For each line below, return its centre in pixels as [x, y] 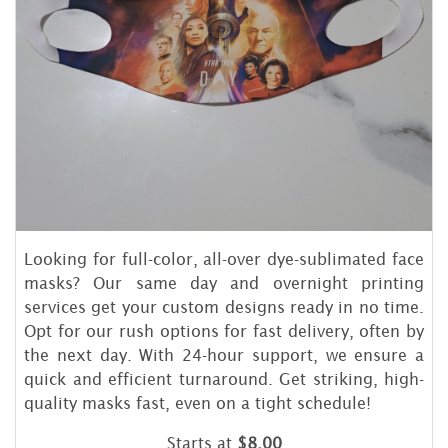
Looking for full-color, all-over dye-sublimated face [224, 259]
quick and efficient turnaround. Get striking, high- [224, 379]
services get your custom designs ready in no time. [224, 307]
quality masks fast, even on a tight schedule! [197, 403]
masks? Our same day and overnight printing [224, 283]
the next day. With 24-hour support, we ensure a [224, 355]
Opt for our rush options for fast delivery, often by [224, 331]
